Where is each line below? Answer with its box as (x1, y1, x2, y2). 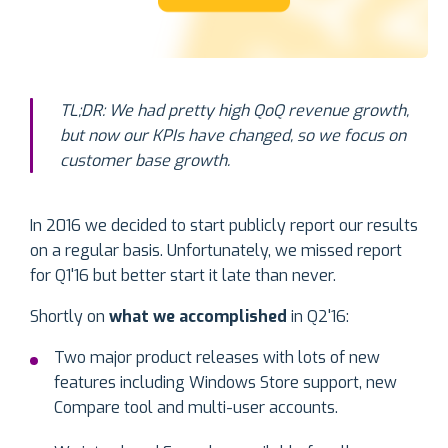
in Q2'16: (287, 306, 349, 328)
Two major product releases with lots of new (54, 347, 380, 369)
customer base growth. (60, 150, 230, 172)
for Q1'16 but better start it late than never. (30, 265, 336, 287)
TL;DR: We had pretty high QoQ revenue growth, (60, 100, 409, 122)
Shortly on (30, 306, 109, 328)
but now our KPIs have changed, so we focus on (60, 125, 406, 147)
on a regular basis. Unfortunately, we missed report (30, 240, 402, 262)
